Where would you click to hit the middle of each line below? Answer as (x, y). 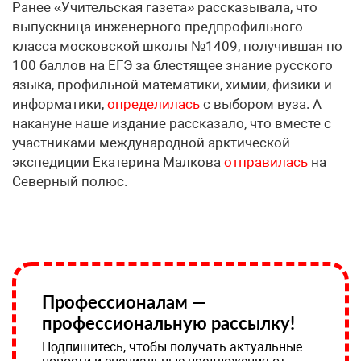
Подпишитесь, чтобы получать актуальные (172, 346)
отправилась (266, 162)
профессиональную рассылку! (168, 322)
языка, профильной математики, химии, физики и (172, 84)
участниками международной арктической (151, 142)
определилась (154, 104)
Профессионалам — (124, 301)
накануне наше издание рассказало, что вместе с (172, 123)
